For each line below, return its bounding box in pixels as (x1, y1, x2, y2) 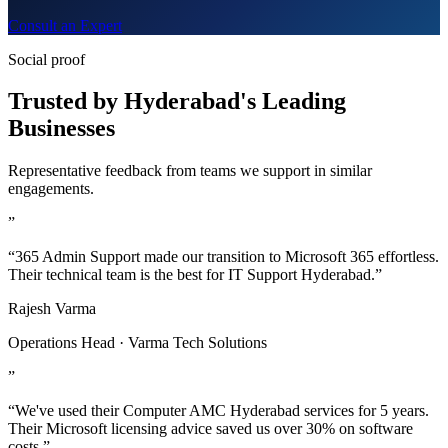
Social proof (8, 50, 85, 68)
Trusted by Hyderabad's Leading (8, 88, 346, 115)
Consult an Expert (8, 16, 122, 34)
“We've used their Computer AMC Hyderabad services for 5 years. (8, 402, 429, 420)
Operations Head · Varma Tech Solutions (8, 334, 267, 352)
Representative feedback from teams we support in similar (8, 162, 372, 180)
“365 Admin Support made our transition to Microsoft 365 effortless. (8, 248, 439, 266)
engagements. (8, 180, 94, 198)
